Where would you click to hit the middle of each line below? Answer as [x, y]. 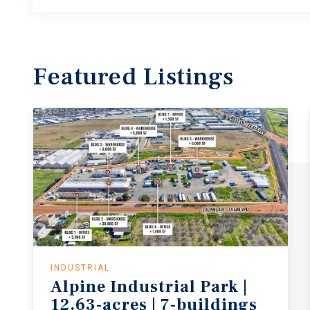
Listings [188, 76]
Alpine [78, 286]
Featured [88, 76]
